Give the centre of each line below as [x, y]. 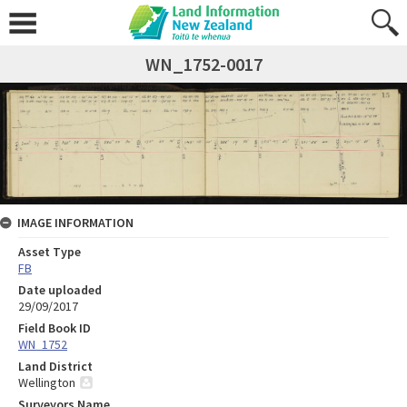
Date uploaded [60, 289]
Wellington [47, 382]
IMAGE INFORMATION [75, 222]
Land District [55, 366]
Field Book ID [55, 328]
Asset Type [50, 251]
